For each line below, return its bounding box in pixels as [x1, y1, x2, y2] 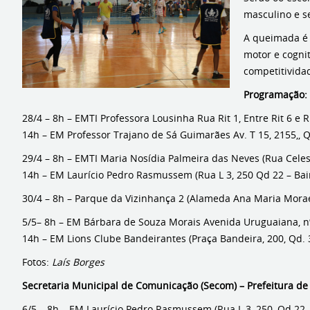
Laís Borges [52, 255, 104, 268]
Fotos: [22, 255, 52, 268]
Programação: [244, 88, 307, 101]
